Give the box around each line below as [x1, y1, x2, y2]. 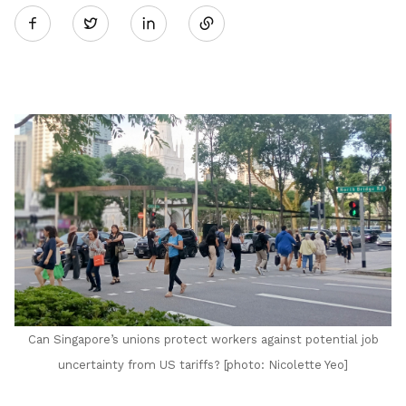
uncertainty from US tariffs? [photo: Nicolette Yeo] [58, 358, 348, 372]
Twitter [65, 4, 178, 42]
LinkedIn [123, 107, 256, 145]
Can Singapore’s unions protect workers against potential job [27, 333, 379, 347]
